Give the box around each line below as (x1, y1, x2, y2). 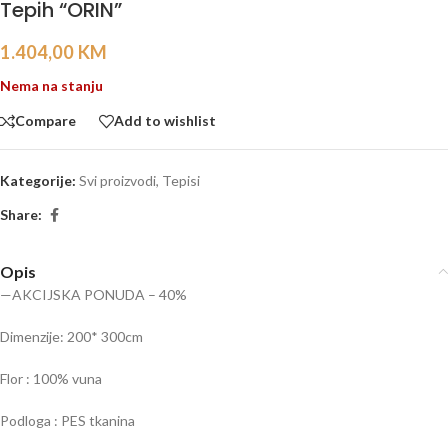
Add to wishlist (114, 112, 216, 130)
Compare (15, 112, 76, 130)
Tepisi (162, 171, 200, 189)
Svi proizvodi (79, 171, 156, 189)
